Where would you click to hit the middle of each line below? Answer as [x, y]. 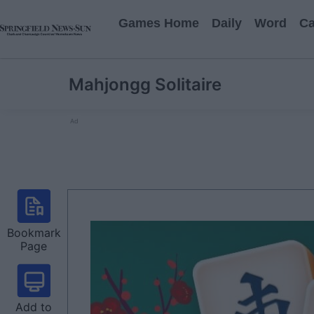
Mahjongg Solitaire [145, 84]
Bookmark [34, 233]
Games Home [159, 23]
